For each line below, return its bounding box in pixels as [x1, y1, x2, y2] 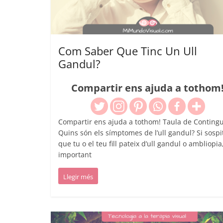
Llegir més [63, 172, 93, 181]
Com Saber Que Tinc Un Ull [58, 43, 197, 58]
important [58, 149, 92, 159]
